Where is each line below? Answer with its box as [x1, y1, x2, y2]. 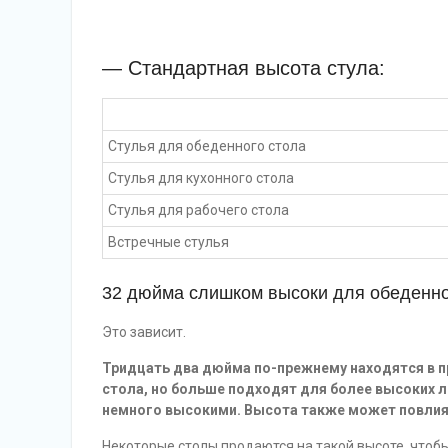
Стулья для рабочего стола [108, 202, 289, 219]
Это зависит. [102, 324, 186, 341]
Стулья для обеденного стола [108, 138, 306, 155]
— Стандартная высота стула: [102, 57, 391, 80]
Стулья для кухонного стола [108, 170, 294, 187]
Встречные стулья [108, 234, 229, 251]
